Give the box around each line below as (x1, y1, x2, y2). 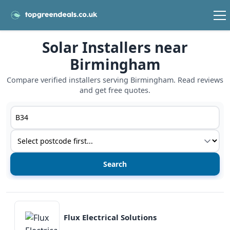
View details (6, 193, 52, 204)
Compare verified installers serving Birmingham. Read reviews (7, 75, 223, 85)
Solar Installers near (42, 37, 188, 57)
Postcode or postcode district (10, 106, 125, 118)
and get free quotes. (80, 85, 150, 95)
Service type (10, 129, 56, 141)
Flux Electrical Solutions (64, 212, 157, 222)
